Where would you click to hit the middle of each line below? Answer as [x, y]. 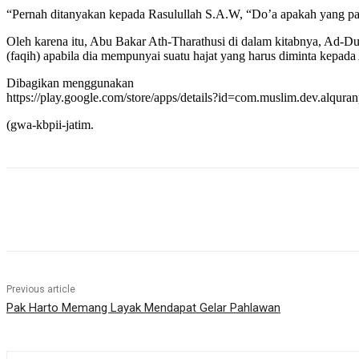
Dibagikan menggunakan [70, 83]
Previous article [41, 290]
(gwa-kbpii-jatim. [50, 125]
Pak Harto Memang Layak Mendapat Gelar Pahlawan [143, 308]
